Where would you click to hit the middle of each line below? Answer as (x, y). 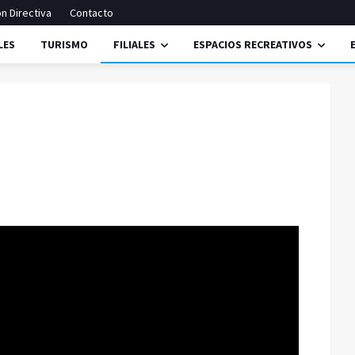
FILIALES (134, 44)
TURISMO (64, 44)
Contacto (92, 13)
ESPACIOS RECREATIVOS (253, 44)
